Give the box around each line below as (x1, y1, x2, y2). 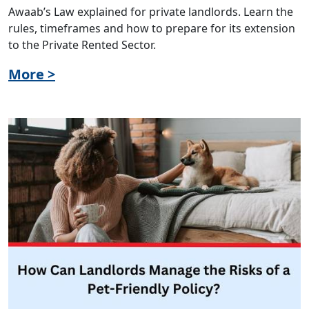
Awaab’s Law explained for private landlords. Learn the (8, 4, 293, 20)
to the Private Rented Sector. (8, 37, 156, 53)
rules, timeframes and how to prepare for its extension (8, 21, 295, 37)
